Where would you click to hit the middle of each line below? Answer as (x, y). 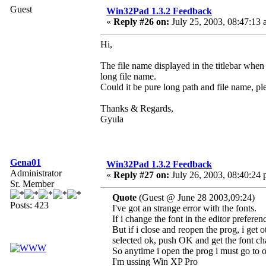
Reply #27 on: (141, 175)
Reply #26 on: (141, 22)
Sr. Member (32, 184)
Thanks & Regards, (137, 109)
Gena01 (26, 163)
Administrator (36, 173)
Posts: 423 (29, 205)
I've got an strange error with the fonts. (184, 208)
